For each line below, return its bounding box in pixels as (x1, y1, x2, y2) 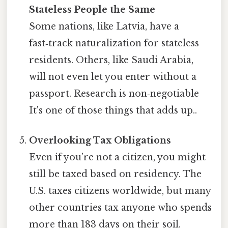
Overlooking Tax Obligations (29, 135, 172, 147)
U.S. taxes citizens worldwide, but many (29, 185, 211, 197)
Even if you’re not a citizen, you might (29, 152, 206, 163)
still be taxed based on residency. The (29, 168, 202, 180)
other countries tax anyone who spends (29, 202, 212, 214)
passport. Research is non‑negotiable (29, 88, 199, 100)
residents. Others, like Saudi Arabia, (29, 54, 194, 66)
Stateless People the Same (29, 4, 156, 16)
